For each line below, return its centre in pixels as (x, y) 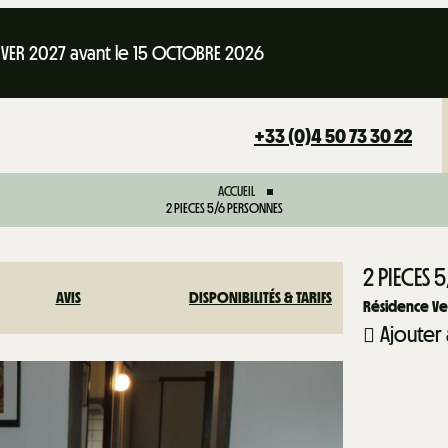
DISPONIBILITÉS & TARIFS (260, 297)
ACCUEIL (236, 191)
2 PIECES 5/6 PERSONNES (224, 208)
